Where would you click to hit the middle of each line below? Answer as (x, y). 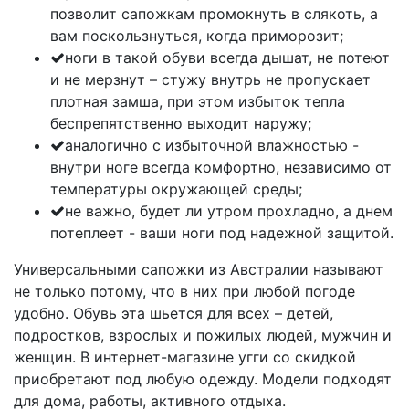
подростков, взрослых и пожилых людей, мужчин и (203, 335)
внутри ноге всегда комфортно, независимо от (221, 167)
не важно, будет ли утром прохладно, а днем (229, 211)
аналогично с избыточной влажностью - (212, 145)
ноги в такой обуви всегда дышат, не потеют (227, 58)
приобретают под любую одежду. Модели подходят (203, 379)
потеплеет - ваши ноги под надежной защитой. (222, 233)
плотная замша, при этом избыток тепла (198, 101)
